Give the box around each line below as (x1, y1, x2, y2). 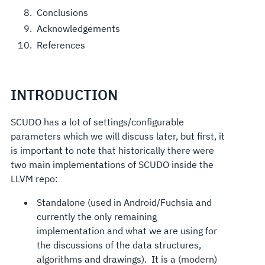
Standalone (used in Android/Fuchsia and (36, 196, 212, 208)
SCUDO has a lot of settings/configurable (10, 115, 184, 128)
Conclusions (36, 7, 88, 19)
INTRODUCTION (10, 85, 118, 104)
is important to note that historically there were (10, 144, 214, 156)
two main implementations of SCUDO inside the (10, 158, 214, 170)
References (36, 38, 85, 51)
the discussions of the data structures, (36, 238, 201, 251)
